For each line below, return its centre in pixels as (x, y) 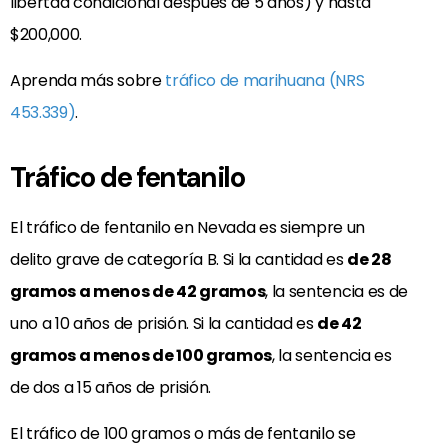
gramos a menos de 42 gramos (138, 291)
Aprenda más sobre (88, 80)
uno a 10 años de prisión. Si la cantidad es (163, 323)
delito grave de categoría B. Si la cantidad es (178, 259)
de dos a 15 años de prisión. (111, 387)
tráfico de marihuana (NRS (265, 80)
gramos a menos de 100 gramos (141, 355)
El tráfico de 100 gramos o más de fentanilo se (183, 434)
